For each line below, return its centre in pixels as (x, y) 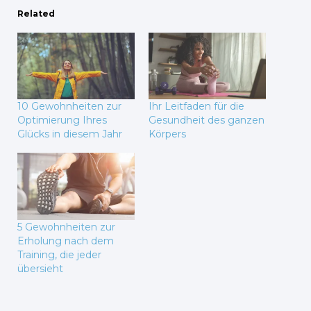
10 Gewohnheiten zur (69, 107)
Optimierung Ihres (62, 120)
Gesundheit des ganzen (207, 120)
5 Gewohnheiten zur (66, 227)
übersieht (40, 268)
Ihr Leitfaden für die (196, 107)
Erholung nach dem (66, 241)
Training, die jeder (59, 254)
